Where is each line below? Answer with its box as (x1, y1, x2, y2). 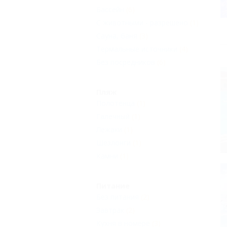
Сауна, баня (96, 31, 137, 41)
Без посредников (96, 57, 155, 67)
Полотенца (96, 98, 135, 108)
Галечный (96, 111, 130, 122)
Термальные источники (96, 44, 177, 54)
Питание (96, 181, 130, 191)
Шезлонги (96, 138, 131, 148)
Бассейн (96, 5, 124, 15)
